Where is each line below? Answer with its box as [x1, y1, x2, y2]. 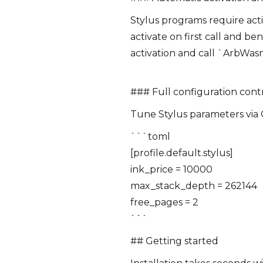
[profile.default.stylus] [130, 147, 233, 159]
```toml [130, 131, 170, 142]
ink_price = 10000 [130, 164, 213, 175]
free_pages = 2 [130, 197, 198, 208]
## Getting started [130, 235, 218, 247]
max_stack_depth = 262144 [130, 180, 257, 191]
